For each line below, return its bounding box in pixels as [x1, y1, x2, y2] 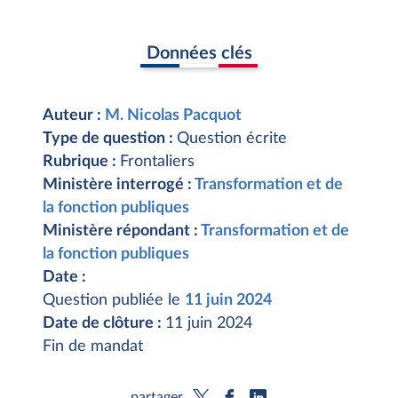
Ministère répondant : [43, 223, 201, 239]
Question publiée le [43, 292, 185, 308]
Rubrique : [43, 154, 120, 170]
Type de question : [43, 131, 177, 147]
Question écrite [177, 131, 287, 147]
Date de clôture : [43, 315, 165, 331]
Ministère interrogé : [43, 177, 195, 193]
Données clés [146, 44, 252, 62]
